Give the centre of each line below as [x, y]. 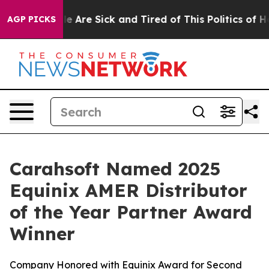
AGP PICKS [32, 19]
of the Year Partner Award [131, 212]
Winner [42, 234]
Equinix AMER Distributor [128, 190]
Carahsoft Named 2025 [115, 169]
